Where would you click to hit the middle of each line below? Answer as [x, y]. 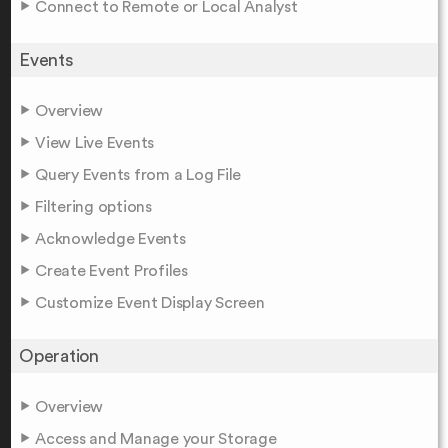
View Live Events [94, 142]
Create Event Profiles [111, 270]
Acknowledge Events [110, 238]
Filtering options [93, 206]
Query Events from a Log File [138, 174]
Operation [59, 355]
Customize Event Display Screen [150, 302]
